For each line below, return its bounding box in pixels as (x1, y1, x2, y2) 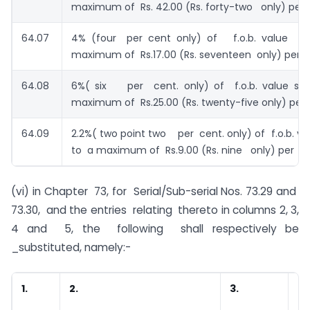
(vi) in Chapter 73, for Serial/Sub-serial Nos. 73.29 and (11, 183, 299, 199)
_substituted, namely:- (11, 239, 131, 255)
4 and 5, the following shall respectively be (11, 221, 299, 236)
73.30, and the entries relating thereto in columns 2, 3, (11, 202, 299, 217)
